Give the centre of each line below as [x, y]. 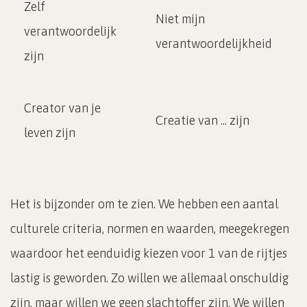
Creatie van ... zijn [202, 120]
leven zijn [50, 132]
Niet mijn [180, 19]
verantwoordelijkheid [214, 43]
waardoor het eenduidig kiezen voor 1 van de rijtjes [149, 253]
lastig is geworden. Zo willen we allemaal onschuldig [149, 278]
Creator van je [62, 108]
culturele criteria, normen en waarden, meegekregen [150, 228]
